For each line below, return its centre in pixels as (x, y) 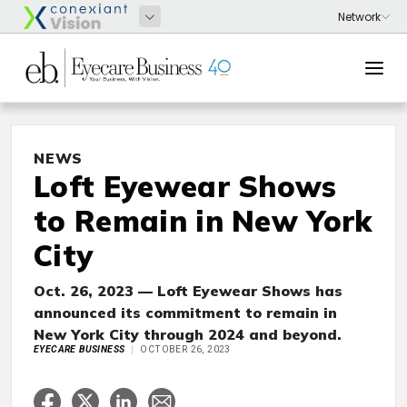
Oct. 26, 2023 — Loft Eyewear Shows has (188, 291)
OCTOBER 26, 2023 (185, 349)
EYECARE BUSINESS (79, 349)
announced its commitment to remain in (185, 313)
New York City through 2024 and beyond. (188, 334)
